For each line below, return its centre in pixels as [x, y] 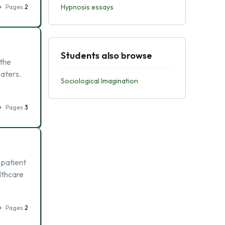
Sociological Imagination [99, 81]
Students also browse [106, 55]
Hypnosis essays [87, 7]
